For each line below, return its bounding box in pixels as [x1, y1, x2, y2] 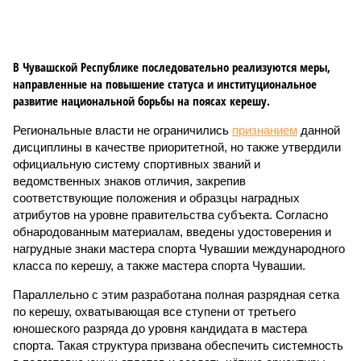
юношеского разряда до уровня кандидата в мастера [13, 322, 307, 335]
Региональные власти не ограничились [13, 123, 232, 137]
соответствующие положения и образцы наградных [13, 191, 300, 205]
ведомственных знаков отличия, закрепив [13, 174, 246, 188]
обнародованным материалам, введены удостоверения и [13, 225, 331, 239]
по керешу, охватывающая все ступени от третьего [13, 305, 296, 318]
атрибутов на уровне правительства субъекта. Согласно [13, 208, 328, 222]
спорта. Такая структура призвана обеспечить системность [13, 338, 343, 352]
